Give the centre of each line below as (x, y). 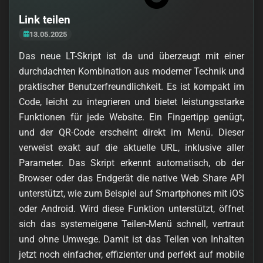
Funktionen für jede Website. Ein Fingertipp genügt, (131, 117)
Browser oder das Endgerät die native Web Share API (131, 178)
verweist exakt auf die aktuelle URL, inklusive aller (131, 147)
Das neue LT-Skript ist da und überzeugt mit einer (131, 56)
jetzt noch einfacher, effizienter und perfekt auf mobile (131, 254)
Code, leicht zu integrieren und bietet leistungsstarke (131, 102)
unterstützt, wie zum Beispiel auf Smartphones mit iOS (131, 193)
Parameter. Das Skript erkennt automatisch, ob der (131, 163)
